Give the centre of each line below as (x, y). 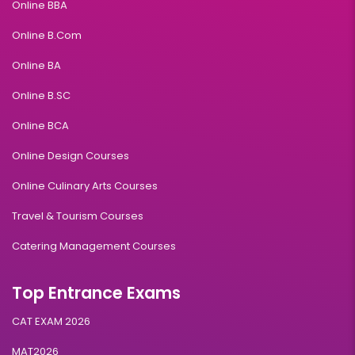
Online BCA (40, 125)
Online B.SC (41, 95)
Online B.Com (47, 35)
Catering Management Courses (94, 246)
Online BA (36, 65)
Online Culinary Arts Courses (85, 185)
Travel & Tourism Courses (78, 216)
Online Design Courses (71, 155)
